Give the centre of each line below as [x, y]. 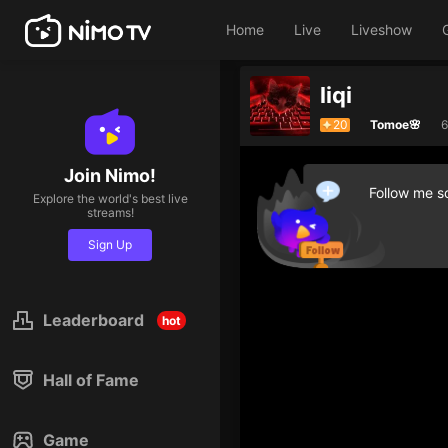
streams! [110, 212]
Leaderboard [93, 320]
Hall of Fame [91, 380]
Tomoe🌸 [396, 124]
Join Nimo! [110, 175]
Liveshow [381, 29]
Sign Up [110, 244]
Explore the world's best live [110, 198]
